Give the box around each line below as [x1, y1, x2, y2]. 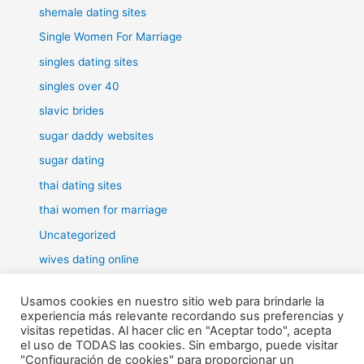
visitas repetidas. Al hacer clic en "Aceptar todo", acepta [20, 323, 331, 338]
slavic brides [39, 104, 105, 118]
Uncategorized [39, 227, 116, 241]
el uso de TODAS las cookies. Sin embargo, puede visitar [20, 338, 338, 353]
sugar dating [39, 154, 105, 167]
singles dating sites [39, 54, 139, 68]
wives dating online [39, 252, 140, 266]
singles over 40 [39, 80, 120, 93]
